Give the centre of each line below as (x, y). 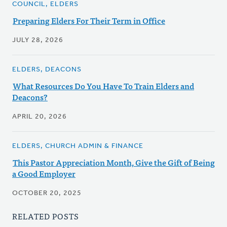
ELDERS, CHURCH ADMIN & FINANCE (78, 146)
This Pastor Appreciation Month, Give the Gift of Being (114, 162)
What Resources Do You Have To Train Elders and (103, 86)
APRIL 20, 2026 (40, 117)
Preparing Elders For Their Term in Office (89, 21)
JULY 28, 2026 (38, 41)
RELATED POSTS (46, 216)
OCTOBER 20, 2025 (47, 194)
